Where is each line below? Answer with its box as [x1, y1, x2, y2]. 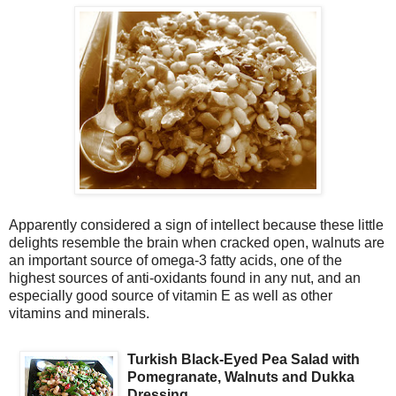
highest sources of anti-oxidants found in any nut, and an [9, 270, 361, 286]
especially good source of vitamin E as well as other [9, 287, 332, 303]
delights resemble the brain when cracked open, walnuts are [9, 234, 385, 250]
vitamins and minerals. [9, 305, 149, 321]
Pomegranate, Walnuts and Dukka [127, 369, 354, 385]
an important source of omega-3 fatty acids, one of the [9, 252, 342, 268]
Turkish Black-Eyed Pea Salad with [127, 351, 360, 367]
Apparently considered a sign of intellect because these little [9, 217, 384, 232]
